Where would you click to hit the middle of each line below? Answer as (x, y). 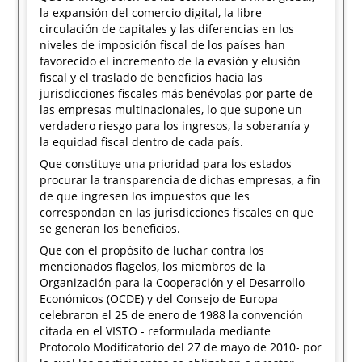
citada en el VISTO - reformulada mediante (156, 331)
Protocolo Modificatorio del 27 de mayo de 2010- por (181, 347)
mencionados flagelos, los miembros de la (153, 266)
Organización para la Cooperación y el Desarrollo (173, 282)
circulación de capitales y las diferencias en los (167, 29)
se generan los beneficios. (110, 228)
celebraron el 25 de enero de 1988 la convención (172, 315)
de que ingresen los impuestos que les (145, 196)
